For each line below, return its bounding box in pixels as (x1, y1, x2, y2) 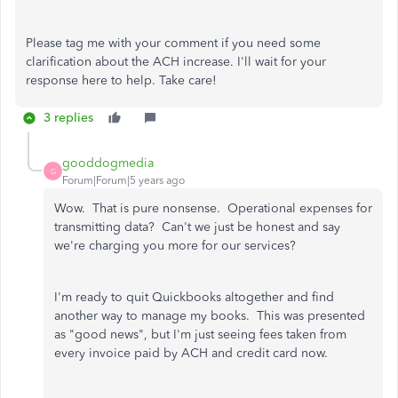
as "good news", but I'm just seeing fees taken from (54, 327, 346, 342)
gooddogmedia (62, 155, 154, 171)
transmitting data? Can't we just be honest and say (54, 219, 340, 235)
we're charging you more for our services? (54, 238, 296, 253)
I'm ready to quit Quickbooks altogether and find (54, 290, 334, 305)
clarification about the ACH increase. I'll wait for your (26, 54, 326, 69)
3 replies (44, 110, 93, 125)
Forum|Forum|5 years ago (62, 174, 185, 187)
